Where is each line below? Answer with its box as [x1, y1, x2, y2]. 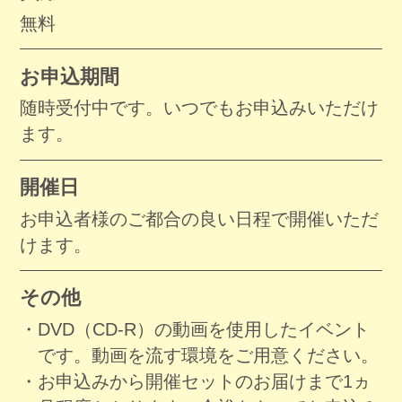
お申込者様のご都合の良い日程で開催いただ [20, 208, 380, 229]
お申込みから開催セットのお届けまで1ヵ [37, 371, 371, 391]
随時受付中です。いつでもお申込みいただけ [20, 98, 380, 118]
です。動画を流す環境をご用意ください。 [37, 345, 379, 365]
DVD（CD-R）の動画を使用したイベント [37, 319, 370, 339]
